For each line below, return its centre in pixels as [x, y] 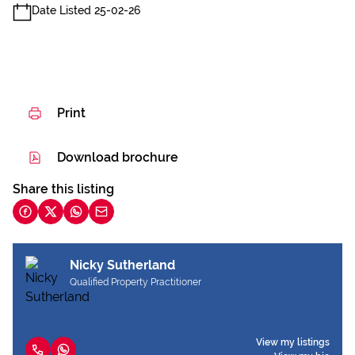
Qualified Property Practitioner [136, 282]
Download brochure [118, 157]
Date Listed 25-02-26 [86, 10]
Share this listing [63, 189]
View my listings [293, 342]
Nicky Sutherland [122, 265]
